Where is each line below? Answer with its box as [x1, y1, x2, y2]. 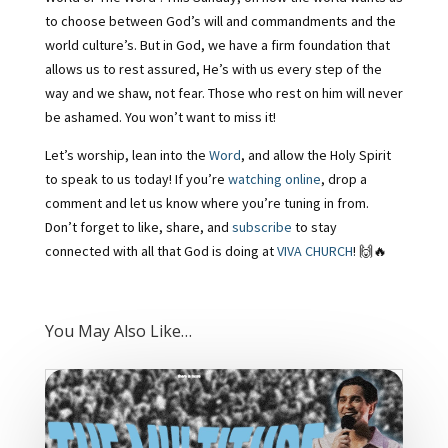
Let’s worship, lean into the [44, 146, 209, 165]
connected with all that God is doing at [44, 242, 277, 261]
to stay [291, 218, 337, 237]
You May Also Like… [44, 320, 192, 343]
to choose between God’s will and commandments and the [44, 12, 396, 31]
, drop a [320, 170, 367, 189]
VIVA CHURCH [276, 242, 353, 261]
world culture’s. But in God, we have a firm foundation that [44, 36, 390, 55]
